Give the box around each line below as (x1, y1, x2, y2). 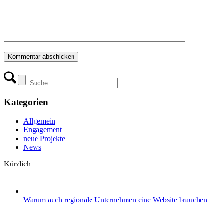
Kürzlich (4, 160, 31, 168)
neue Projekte (23, 134, 65, 143)
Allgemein (23, 117, 55, 126)
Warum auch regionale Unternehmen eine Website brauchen (23, 196, 207, 204)
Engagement (23, 126, 62, 134)
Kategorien (4, 97, 48, 108)
